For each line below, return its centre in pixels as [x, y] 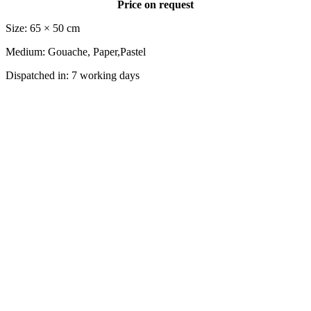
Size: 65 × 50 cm [43, 28]
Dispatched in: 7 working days [73, 75]
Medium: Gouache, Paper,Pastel [76, 51]
